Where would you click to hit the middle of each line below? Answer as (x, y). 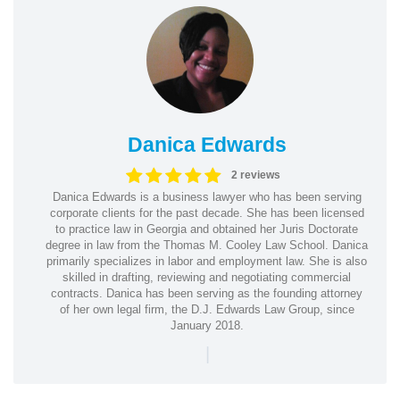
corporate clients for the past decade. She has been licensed (207, 212)
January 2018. (207, 325)
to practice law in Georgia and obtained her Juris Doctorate (207, 229)
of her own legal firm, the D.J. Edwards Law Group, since (207, 309)
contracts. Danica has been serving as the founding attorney (207, 293)
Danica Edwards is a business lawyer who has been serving (207, 196)
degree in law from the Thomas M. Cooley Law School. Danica (207, 245)
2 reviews (255, 175)
